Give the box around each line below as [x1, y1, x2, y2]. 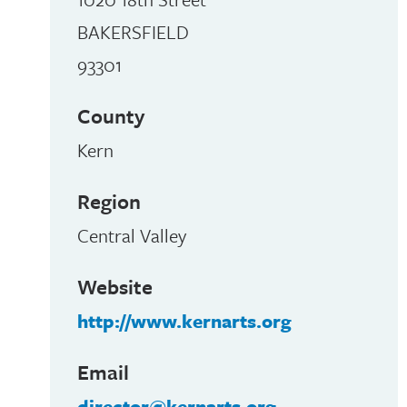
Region [76, 186, 141, 216]
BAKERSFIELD [76, 18, 189, 45]
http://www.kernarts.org [76, 307, 292, 334]
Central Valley [76, 222, 186, 249]
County [76, 101, 144, 131]
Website [76, 272, 153, 302]
